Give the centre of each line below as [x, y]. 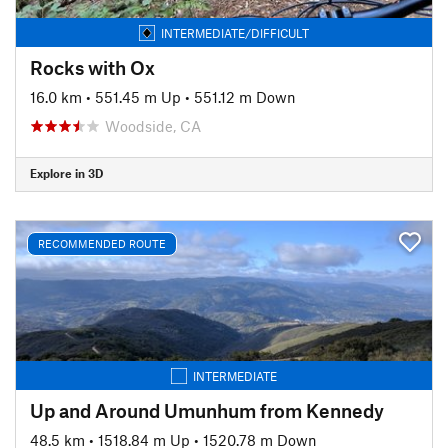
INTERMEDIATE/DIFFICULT [235, 32]
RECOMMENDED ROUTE [102, 243]
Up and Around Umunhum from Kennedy [207, 410]
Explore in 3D [66, 173]
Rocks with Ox [92, 67]
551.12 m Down [245, 96]
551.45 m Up [138, 96]
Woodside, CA [153, 125]
